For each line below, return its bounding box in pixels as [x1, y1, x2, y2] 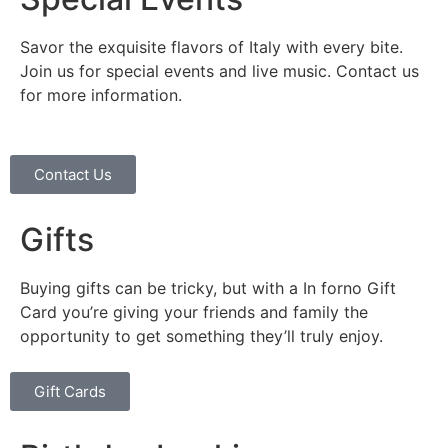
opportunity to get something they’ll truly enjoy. [20, 325, 383, 346]
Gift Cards [34, 382, 106, 402]
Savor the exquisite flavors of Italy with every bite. [20, 36, 403, 57]
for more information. [20, 84, 182, 105]
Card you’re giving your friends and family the [20, 301, 368, 322]
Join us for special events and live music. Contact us [20, 60, 419, 81]
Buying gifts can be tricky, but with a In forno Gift [20, 277, 396, 298]
